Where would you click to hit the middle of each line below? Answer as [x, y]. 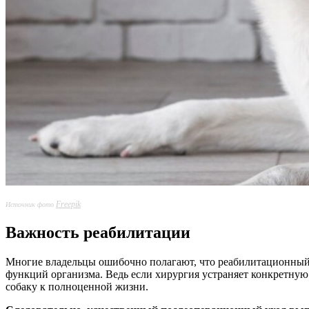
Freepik [68, 205]
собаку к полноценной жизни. [77, 287]
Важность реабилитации [98, 233]
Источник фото [31, 205]
